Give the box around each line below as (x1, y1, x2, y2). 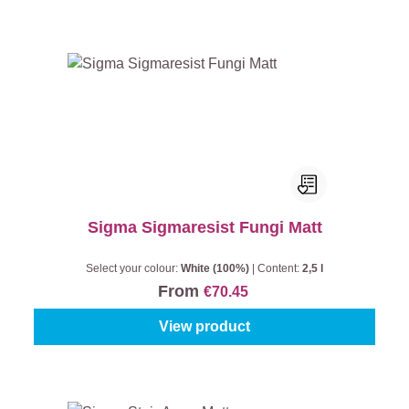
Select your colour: (86, 262, 181, 275)
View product (159, 319, 250, 334)
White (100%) (181, 262, 252, 275)
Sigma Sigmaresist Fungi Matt (87, 218, 322, 236)
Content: (257, 262, 302, 275)
